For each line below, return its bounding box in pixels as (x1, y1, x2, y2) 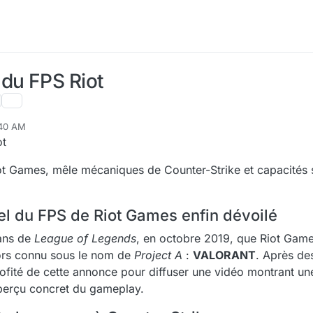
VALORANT (193, 248, 256, 262)
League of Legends (34, 231, 136, 245)
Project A (134, 248, 182, 262)
